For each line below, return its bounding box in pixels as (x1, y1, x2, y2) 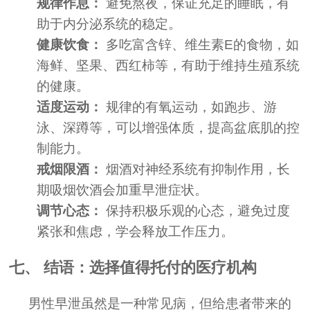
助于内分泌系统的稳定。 (37, 16, 182, 31)
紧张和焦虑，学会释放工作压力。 (37, 224, 235, 239)
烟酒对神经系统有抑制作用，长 (102, 161, 291, 176)
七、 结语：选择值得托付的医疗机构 (9, 258, 257, 276)
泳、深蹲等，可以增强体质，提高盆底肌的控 (37, 120, 300, 135)
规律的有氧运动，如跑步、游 (102, 99, 277, 114)
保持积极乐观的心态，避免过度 (102, 203, 291, 218)
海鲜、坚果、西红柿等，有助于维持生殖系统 (37, 57, 300, 73)
